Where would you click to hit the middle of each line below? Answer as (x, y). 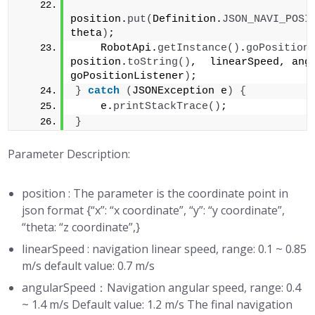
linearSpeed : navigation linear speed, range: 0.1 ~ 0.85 (165, 249)
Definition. (188, 19)
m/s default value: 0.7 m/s (89, 266)
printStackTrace (161, 107)
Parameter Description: (69, 154)
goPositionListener (128, 76)
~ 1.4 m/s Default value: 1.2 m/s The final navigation (157, 304)
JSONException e (180, 91)
